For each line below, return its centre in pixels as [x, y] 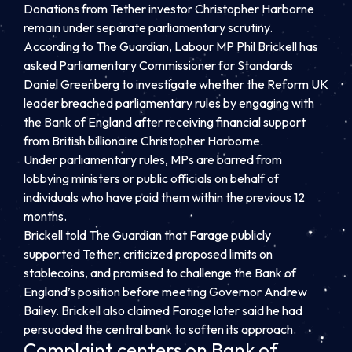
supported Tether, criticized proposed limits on [148, 254]
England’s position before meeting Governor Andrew [165, 292]
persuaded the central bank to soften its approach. [160, 330]
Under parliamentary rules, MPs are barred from [153, 160]
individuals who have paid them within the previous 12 [164, 198]
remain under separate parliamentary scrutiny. [148, 28]
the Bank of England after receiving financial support [165, 122]
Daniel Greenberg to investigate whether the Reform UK [176, 84]
